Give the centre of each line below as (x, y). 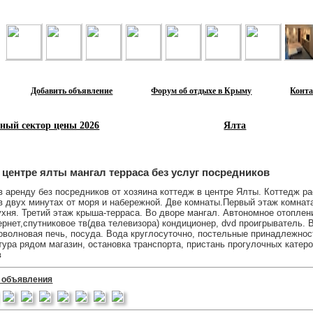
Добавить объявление (72, 90)
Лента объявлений (41, 17)
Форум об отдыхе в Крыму (202, 90)
